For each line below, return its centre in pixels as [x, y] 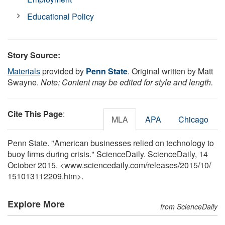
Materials [24, 71]
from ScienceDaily [189, 206]
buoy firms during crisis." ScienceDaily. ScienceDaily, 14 [108, 154]
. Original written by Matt [170, 71]
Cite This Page [35, 114]
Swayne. [24, 82]
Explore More [36, 204]
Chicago [193, 119]
